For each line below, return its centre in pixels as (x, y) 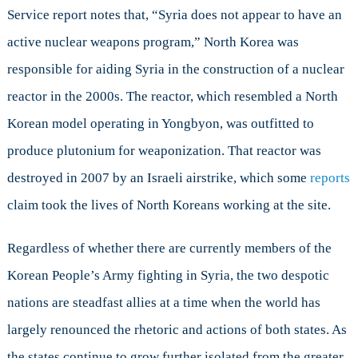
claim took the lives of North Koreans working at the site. (169, 205)
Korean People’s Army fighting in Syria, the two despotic (168, 275)
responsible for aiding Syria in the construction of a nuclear (175, 69)
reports (330, 177)
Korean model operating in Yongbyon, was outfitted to (160, 123)
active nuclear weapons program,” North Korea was (153, 42)
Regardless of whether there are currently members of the (169, 248)
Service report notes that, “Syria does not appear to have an (174, 14)
